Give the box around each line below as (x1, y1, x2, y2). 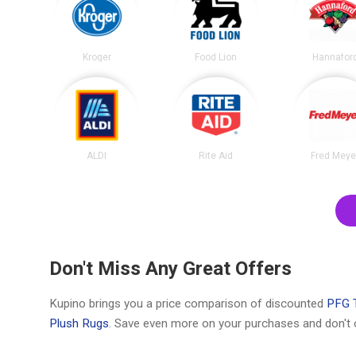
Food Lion (195, 51, 238, 63)
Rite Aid (199, 150, 234, 162)
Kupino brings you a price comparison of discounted (49, 296, 327, 311)
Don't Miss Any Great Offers (49, 257, 292, 281)
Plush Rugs (49, 316, 109, 331)
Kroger (82, 51, 111, 63)
